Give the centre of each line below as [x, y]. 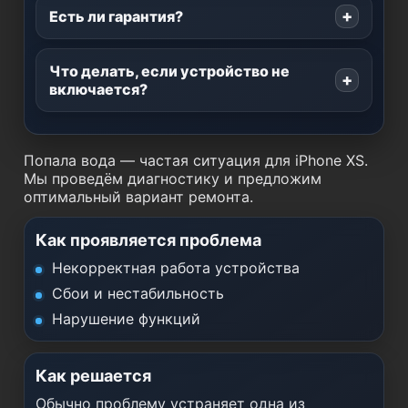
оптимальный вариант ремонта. [138, 197]
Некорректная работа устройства [176, 268]
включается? [98, 89]
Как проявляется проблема [148, 240]
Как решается [93, 376]
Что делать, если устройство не [169, 71]
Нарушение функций [126, 319]
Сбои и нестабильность [138, 293]
